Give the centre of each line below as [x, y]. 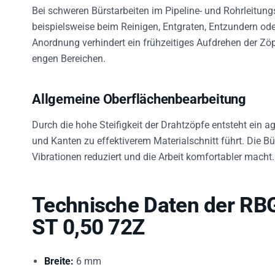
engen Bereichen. [69, 53]
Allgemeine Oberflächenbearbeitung [139, 93]
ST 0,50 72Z [88, 222]
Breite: [59, 255]
